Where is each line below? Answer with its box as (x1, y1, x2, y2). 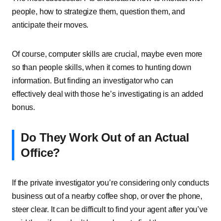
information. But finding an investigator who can (12, 76, 174, 85)
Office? (21, 146, 60, 159)
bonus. (12, 103, 36, 111)
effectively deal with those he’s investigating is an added (12, 90, 203, 98)
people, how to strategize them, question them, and (12, 7, 185, 16)
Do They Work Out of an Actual (21, 131, 189, 144)
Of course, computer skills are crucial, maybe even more (12, 50, 203, 58)
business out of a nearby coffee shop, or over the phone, (12, 192, 203, 200)
